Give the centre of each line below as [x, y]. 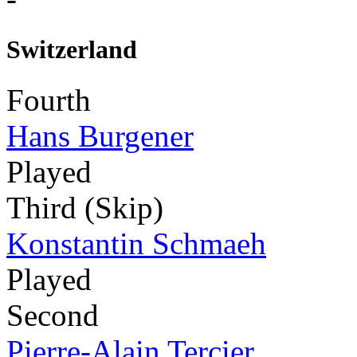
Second [53, 315]
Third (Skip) [85, 207]
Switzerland [72, 49]
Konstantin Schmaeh [136, 243]
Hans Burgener [100, 135]
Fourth [49, 100]
